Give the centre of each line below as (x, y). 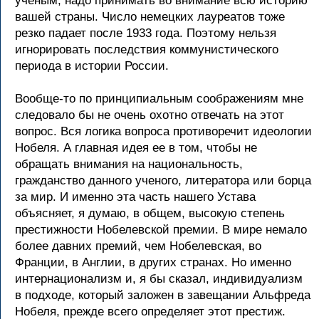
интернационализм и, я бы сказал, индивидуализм (159, 279)
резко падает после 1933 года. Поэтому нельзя (146, 33)
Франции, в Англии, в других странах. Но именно (153, 262)
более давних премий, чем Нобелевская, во (138, 246)
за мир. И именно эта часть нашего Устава (135, 197)
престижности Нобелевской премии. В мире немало (161, 230)
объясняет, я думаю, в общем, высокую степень (150, 213)
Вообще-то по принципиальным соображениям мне (159, 99)
